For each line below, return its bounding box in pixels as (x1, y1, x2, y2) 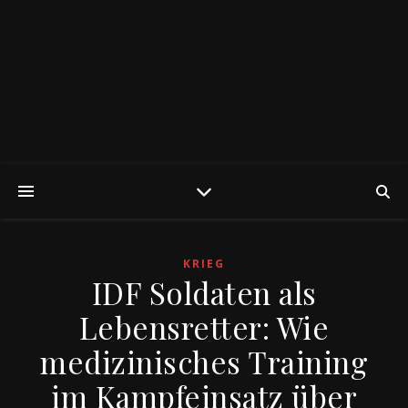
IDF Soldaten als (91, 272, 317, 312)
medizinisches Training (40, 342, 368, 382)
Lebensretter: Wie (78, 307, 330, 347)
